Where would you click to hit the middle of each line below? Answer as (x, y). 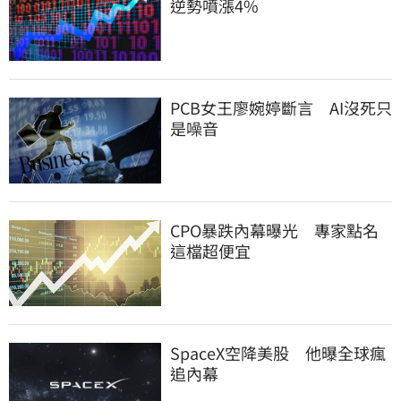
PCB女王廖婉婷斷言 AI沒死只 (281, 107)
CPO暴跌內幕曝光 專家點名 (274, 230)
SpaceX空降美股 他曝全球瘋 (278, 352)
